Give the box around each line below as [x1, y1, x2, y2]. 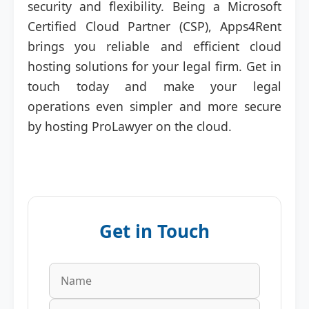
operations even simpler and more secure [28, 98, 281, 114]
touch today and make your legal [28, 78, 281, 94]
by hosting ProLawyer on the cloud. [28, 118, 232, 134]
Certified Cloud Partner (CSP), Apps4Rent [28, 18, 281, 34]
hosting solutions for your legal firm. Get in [28, 58, 281, 74]
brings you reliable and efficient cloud [28, 38, 281, 54]
